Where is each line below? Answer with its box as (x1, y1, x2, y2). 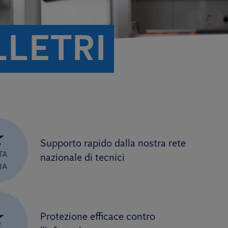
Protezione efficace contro (40, 210, 155, 222)
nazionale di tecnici (40, 151, 125, 163)
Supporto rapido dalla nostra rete (40, 136, 186, 149)
